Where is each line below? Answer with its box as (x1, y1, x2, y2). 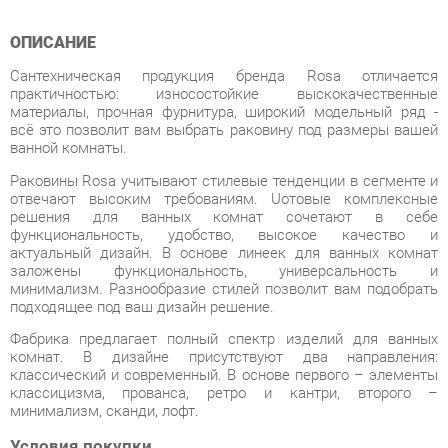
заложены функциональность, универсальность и (9, 197, 421, 215)
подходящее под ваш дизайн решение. (9, 231, 263, 249)
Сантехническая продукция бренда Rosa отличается (9, 10, 421, 28)
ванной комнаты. (9, 79, 122, 97)
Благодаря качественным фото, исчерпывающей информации (9, 399, 420, 417)
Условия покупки (9, 364, 146, 384)
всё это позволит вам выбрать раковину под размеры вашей (9, 62, 421, 80)
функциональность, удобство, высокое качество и (9, 162, 421, 180)
